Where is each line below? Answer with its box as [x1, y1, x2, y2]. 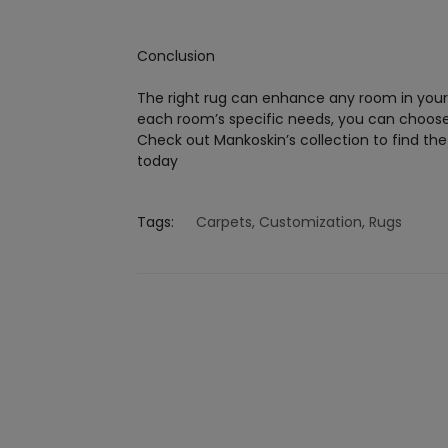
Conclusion [137, 46, 215, 67]
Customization [259, 212, 362, 233]
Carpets [196, 212, 252, 233]
